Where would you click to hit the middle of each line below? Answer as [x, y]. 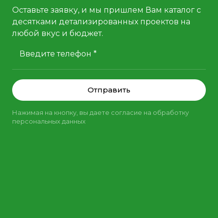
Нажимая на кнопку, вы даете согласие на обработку [100, 112]
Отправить [109, 90]
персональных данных [49, 121]
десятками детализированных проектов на [101, 21]
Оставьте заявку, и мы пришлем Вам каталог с [107, 10]
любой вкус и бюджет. [58, 33]
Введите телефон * [58, 54]
